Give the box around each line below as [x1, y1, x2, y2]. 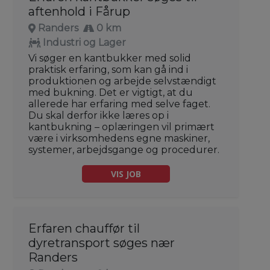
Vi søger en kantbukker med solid [28, 52, 191, 64]
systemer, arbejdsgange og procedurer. [28, 143, 219, 155]
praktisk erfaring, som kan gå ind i [28, 63, 188, 75]
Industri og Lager [43, 36, 126, 48]
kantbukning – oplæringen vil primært [28, 121, 215, 133]
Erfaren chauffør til [28, 221, 140, 236]
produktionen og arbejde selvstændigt [28, 75, 216, 87]
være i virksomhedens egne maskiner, [28, 132, 210, 144]
